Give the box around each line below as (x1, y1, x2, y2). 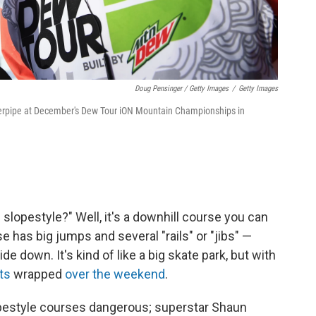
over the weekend (65, 266, 165, 281)
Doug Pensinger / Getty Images (135, 83, 229, 93)
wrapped (11, 266, 65, 281)
